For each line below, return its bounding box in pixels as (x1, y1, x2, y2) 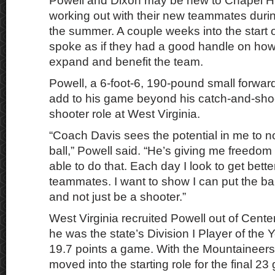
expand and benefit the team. (49, 55, 203, 68)
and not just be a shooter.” (49, 190, 186, 203)
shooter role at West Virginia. (49, 107, 200, 120)
